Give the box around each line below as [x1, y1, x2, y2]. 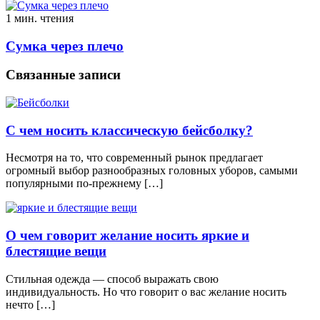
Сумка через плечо [6, 38, 124, 54]
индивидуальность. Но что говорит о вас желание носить [6, 285, 286, 298]
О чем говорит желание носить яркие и [6, 228, 249, 244]
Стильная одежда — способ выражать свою [6, 272, 219, 285]
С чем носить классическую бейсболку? [6, 122, 253, 138]
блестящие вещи [6, 244, 106, 259]
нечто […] [6, 298, 55, 311]
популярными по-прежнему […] [6, 177, 163, 190]
